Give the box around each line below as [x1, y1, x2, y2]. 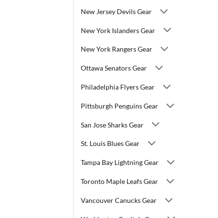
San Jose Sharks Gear [81, 120, 144, 129]
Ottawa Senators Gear [81, 64, 147, 73]
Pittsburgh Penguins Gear [81, 101, 158, 110]
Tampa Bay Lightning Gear [81, 158, 159, 167]
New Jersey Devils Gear [81, 7, 152, 16]
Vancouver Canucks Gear [81, 196, 157, 204]
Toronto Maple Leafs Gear [81, 177, 158, 185]
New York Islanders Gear [81, 26, 155, 35]
